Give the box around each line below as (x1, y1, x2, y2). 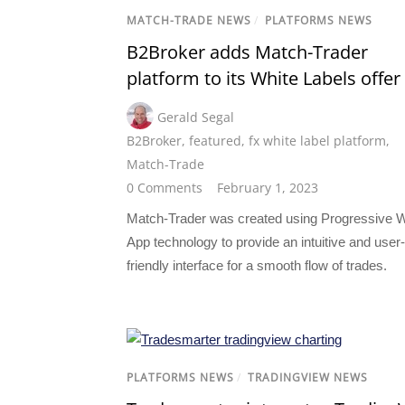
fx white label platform (249, 131, 386, 149)
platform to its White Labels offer (127, 65, 400, 90)
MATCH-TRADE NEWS (127, 12, 251, 28)
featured (189, 131, 241, 149)
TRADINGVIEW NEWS (248, 370, 368, 386)
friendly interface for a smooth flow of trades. (127, 257, 387, 273)
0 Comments (127, 178, 202, 196)
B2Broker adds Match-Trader (127, 39, 368, 64)
